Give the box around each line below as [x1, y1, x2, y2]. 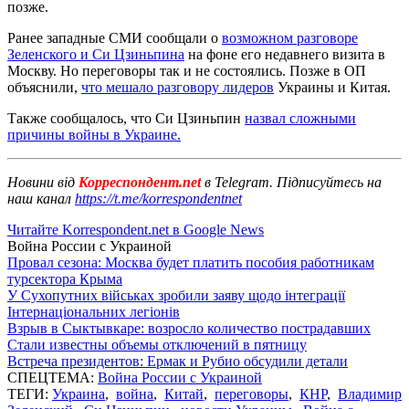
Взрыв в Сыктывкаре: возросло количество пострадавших [7, 320, 371, 336]
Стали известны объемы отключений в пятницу [7, 336, 307, 352]
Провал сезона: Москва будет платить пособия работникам [7, 254, 374, 270]
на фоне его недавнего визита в [184, 46, 385, 62]
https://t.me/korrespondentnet [75, 190, 242, 206]
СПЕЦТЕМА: [7, 369, 98, 385]
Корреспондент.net [75, 173, 204, 190]
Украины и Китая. [274, 79, 391, 95]
